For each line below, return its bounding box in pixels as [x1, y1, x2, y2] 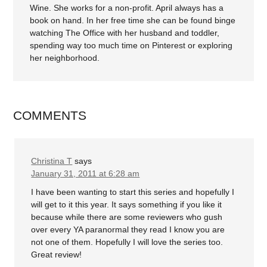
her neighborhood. [30, 52, 100, 63]
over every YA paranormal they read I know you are [31, 225, 225, 235]
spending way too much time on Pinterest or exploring [30, 40, 233, 50]
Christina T [31, 156, 73, 166]
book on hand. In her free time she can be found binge [30, 15, 236, 25]
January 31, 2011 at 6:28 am [31, 168, 140, 178]
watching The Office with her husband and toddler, [30, 27, 220, 38]
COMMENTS [13, 108, 87, 122]
